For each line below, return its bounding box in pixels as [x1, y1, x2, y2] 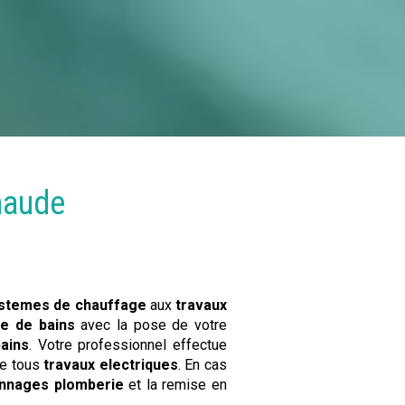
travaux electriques [43, 356, 178, 374]
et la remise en [123, 376, 227, 394]
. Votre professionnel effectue [28, 336, 227, 354]
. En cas [177, 356, 227, 374]
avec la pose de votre [74, 316, 228, 334]
